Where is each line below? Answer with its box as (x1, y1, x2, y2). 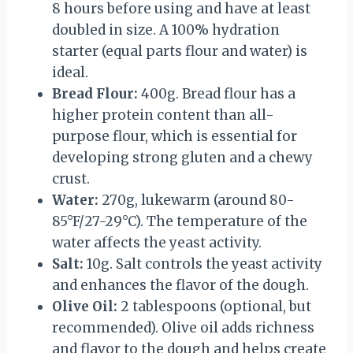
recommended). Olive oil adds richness (52, 318, 314, 336)
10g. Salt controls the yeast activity (84, 255, 322, 273)
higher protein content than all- (52, 106, 274, 124)
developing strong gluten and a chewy (52, 148, 313, 166)
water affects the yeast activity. (52, 233, 262, 251)
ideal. (52, 63, 88, 81)
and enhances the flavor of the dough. (52, 276, 309, 294)
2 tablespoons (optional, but (117, 297, 311, 315)
